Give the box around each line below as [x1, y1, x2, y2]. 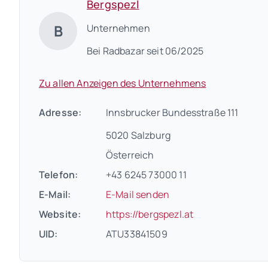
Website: [39, 208, 81, 221]
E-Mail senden [106, 188, 170, 202]
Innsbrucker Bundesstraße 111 [106, 106, 239, 120]
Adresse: [39, 106, 82, 120]
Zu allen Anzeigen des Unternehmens [39, 76, 206, 90]
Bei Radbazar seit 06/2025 [87, 44, 203, 57]
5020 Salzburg [106, 129, 171, 142]
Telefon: [39, 168, 78, 182]
